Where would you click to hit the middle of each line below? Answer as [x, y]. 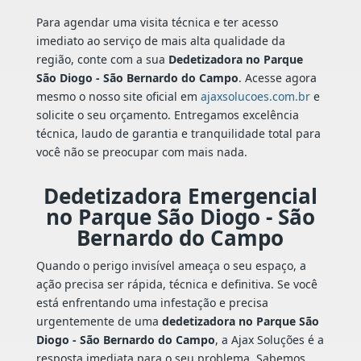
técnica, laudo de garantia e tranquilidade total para [178, 134]
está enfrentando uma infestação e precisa [152, 303]
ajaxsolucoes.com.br [255, 97]
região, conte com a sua [102, 60]
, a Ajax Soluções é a [269, 340]
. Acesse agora [277, 78]
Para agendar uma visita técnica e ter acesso [157, 23]
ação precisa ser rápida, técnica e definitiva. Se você [176, 284]
